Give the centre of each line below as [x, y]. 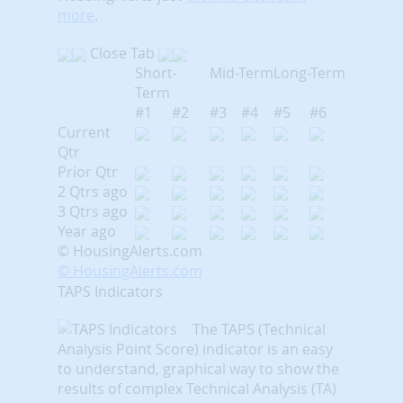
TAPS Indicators [110, 291]
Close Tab [122, 53]
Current [84, 132]
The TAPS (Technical [259, 329]
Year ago [87, 231]
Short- [156, 72]
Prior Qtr [88, 171]
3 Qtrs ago [93, 211]
